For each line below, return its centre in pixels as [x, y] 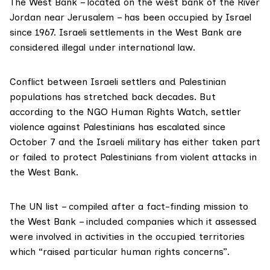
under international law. [140, 47]
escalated [178, 127]
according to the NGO [60, 111]
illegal [74, 47]
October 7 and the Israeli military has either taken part [135, 142]
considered [36, 47]
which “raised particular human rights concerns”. [120, 251]
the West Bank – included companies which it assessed [133, 221]
